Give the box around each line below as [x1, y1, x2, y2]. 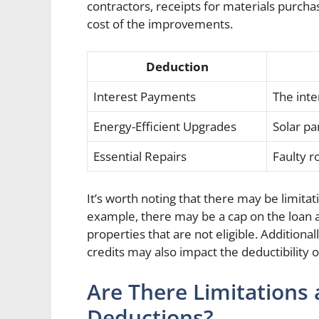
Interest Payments [93, 88, 196, 105]
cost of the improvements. [87, 16, 233, 33]
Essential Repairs [93, 147, 187, 164]
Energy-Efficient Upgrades [93, 117, 236, 135]
